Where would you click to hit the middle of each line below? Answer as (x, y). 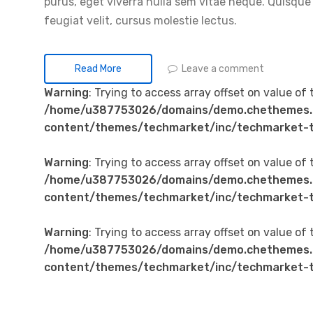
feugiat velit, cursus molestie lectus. (140, 20)
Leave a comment (223, 68)
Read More (98, 69)
